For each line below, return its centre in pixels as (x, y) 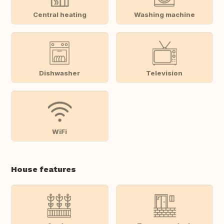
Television (164, 73)
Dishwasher (60, 73)
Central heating (59, 14)
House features (43, 169)
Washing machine (164, 14)
